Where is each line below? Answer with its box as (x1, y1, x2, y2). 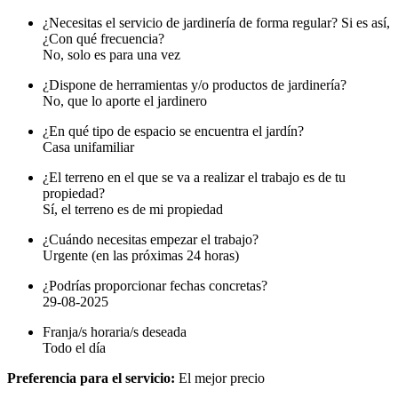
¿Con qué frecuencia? (43, 31, 164, 47)
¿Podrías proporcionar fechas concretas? (43, 278, 267, 294)
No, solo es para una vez (43, 47, 180, 63)
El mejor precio (175, 370, 265, 386)
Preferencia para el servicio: (7, 370, 175, 386)
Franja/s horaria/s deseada (43, 324, 187, 340)
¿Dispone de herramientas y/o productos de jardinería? (43, 77, 346, 93)
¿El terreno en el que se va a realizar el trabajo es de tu (43, 170, 346, 186)
